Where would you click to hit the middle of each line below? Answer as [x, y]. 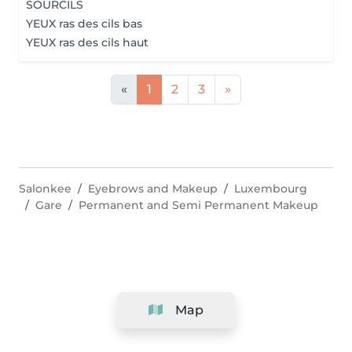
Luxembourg [271, 189]
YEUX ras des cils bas [84, 24]
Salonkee [45, 189]
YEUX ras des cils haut [87, 42]
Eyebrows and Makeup [153, 189]
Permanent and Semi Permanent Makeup [198, 205]
